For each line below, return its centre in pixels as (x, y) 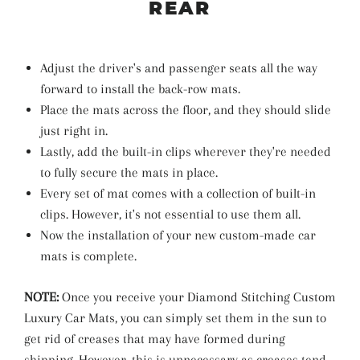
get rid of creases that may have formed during (155, 338)
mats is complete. (88, 256)
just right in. (74, 130)
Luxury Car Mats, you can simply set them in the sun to (175, 317)
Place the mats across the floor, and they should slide (186, 109)
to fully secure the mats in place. (129, 172)
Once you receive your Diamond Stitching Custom (197, 297)
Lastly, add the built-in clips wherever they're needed (186, 151)
